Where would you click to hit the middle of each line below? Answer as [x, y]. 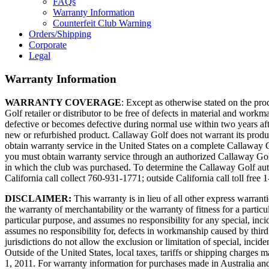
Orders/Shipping [60, 34]
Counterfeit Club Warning [102, 23]
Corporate [48, 45]
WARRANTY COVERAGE [63, 102]
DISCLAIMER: [38, 198]
